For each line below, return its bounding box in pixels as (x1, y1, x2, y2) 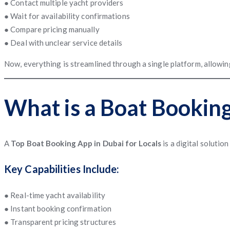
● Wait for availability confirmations (4, 11, 130, 21)
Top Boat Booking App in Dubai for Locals (11, 138, 162, 148)
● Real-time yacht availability (4, 190, 105, 200)
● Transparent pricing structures (4, 217, 117, 226)
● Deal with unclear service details (4, 38, 123, 48)
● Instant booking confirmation (4, 203, 111, 213)
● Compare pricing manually (4, 25, 100, 34)
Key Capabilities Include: (4, 162, 120, 175)
